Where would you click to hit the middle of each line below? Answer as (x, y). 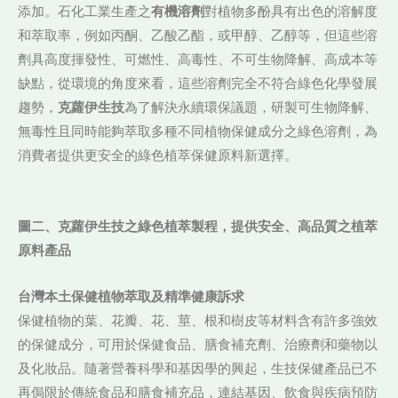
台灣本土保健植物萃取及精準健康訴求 (131, 297)
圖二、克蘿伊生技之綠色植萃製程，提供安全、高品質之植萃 (198, 226)
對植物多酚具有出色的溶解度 (291, 12)
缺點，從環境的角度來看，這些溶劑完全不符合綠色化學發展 (198, 84)
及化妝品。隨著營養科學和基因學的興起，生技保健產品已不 (198, 369)
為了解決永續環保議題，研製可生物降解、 (251, 108)
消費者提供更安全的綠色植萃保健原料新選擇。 (158, 156)
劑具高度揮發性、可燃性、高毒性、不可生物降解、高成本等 (198, 60)
